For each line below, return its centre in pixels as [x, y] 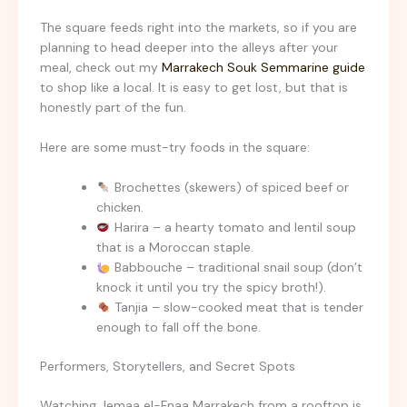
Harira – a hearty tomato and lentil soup [233, 228]
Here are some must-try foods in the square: [175, 148]
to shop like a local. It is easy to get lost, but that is [194, 87]
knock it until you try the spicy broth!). [211, 288]
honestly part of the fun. [113, 107]
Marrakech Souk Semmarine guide [263, 67]
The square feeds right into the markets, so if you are [199, 27]
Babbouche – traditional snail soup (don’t [236, 268]
